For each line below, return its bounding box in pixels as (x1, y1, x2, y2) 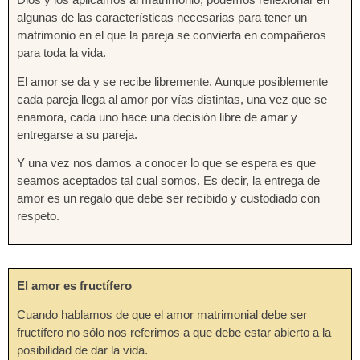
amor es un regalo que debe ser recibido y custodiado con (17, 191, 320, 206)
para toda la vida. (17, 45, 106, 59)
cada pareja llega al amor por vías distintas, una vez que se (17, 92, 327, 106)
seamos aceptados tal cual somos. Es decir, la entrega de (17, 174, 320, 188)
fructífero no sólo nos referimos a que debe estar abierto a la (17, 325, 331, 340)
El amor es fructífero (17, 279, 132, 293)
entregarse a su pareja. (17, 127, 137, 141)
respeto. (17, 209, 59, 223)
